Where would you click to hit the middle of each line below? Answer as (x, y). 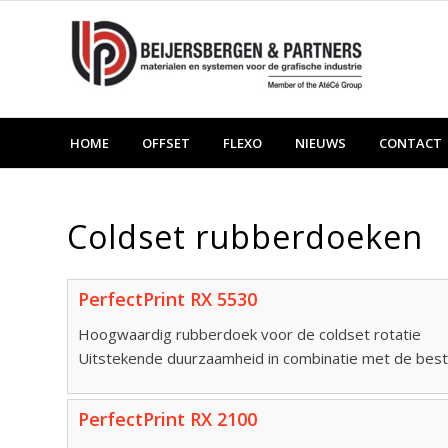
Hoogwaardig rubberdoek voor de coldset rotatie (249, 333)
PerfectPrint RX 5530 (167, 299)
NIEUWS (320, 143)
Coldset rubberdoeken (245, 236)
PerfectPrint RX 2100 (167, 418)
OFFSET (166, 143)
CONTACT (410, 143)
